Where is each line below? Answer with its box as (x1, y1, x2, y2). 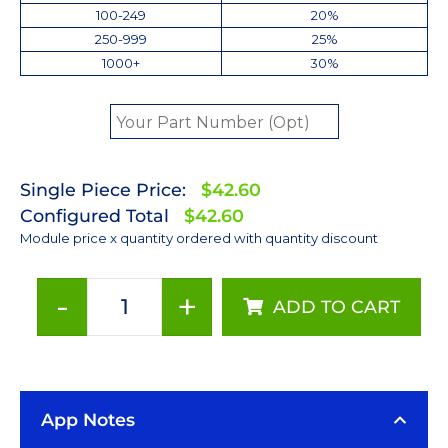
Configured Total (20, 204, 169, 226)
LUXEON (210, 359, 286, 381)
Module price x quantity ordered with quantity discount (20, 229, 378, 246)
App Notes (41, 408, 135, 430)
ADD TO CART (273, 295, 400, 317)
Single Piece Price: (20, 178, 186, 200)
